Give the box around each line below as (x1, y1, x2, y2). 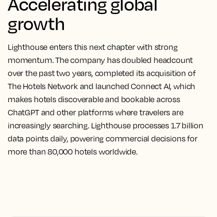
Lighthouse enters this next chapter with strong (8, 42, 178, 52)
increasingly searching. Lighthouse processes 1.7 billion (8, 121, 203, 131)
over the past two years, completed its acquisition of (8, 68, 196, 78)
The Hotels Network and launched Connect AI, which (8, 81, 196, 92)
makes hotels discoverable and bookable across (8, 94, 180, 105)
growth (8, 12, 65, 34)
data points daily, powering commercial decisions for (8, 134, 198, 144)
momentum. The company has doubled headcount (8, 55, 193, 65)
